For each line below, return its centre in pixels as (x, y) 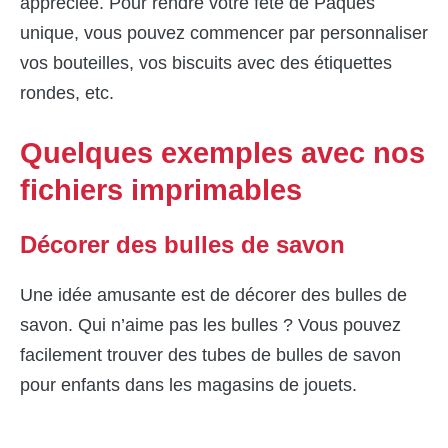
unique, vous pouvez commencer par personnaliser (224, 33)
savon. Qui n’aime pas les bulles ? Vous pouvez (210, 325)
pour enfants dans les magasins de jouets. (188, 385)
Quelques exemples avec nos (222, 153)
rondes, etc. (67, 93)
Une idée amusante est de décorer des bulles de (213, 295)
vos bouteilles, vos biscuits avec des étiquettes (206, 63)
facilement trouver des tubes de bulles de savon (210, 355)
